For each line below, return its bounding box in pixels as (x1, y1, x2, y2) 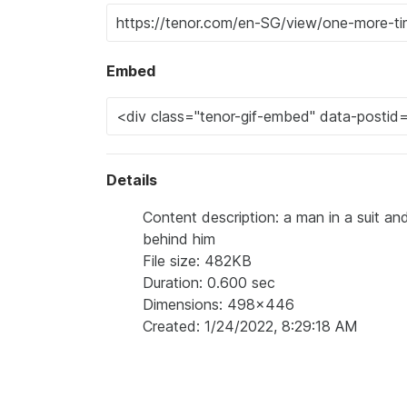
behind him (143, 229, 215, 248)
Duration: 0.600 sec (143, 273, 275, 292)
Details (106, 170, 157, 189)
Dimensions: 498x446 (143, 294, 294, 313)
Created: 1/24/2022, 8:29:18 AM (143, 316, 358, 335)
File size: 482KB (143, 251, 252, 270)
